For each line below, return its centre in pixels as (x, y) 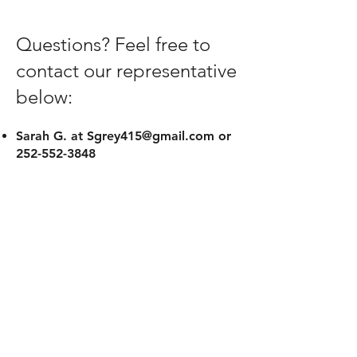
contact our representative (126, 71)
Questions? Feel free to (113, 44)
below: (44, 97)
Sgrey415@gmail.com (151, 136)
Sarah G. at (51, 136)
